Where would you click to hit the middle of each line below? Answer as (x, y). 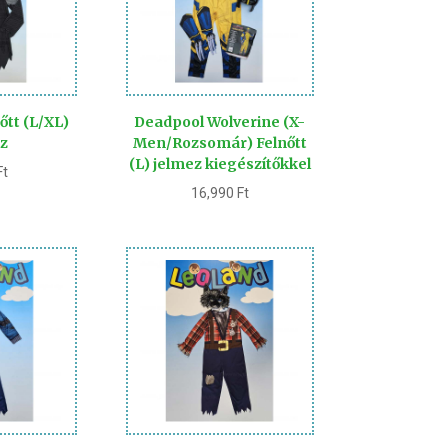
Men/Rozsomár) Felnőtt (219, 143)
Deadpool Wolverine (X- (220, 122)
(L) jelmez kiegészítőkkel (219, 164)
